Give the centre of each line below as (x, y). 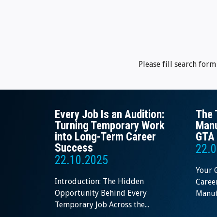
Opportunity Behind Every (101, 193)
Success (74, 148)
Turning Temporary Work (110, 126)
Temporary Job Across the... (102, 205)
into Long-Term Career (105, 137)
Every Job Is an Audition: (109, 115)
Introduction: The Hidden (99, 182)
